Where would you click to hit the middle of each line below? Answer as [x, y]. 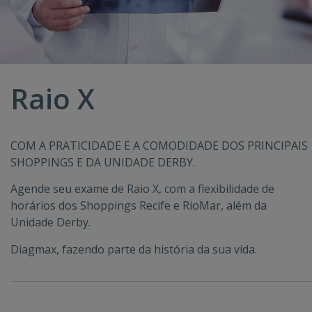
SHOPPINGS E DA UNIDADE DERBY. [103, 162]
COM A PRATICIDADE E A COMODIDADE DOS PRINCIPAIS [159, 145]
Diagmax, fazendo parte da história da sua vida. [134, 249]
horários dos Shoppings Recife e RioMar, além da [139, 206]
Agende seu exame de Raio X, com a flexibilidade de [142, 189]
